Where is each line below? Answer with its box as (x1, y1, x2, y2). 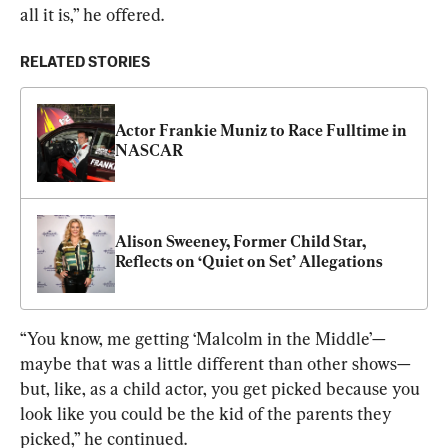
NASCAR (115, 140, 183, 160)
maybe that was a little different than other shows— (20, 352, 411, 374)
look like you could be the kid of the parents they (20, 402, 396, 424)
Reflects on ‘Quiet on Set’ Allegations (115, 251, 383, 271)
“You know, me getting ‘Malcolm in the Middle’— (20, 327, 386, 349)
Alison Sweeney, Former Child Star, (115, 231, 366, 251)
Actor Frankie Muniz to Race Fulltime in (115, 120, 407, 140)
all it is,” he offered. (20, 3, 164, 25)
